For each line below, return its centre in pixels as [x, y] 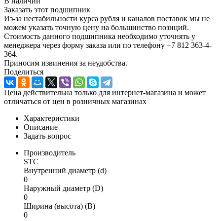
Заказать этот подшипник [47, 9]
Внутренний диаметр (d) [65, 170]
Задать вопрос [47, 136]
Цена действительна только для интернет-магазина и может [105, 92]
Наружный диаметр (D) [63, 188]
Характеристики [52, 118]
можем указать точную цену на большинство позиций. [96, 27]
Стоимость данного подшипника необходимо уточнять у [100, 36]
